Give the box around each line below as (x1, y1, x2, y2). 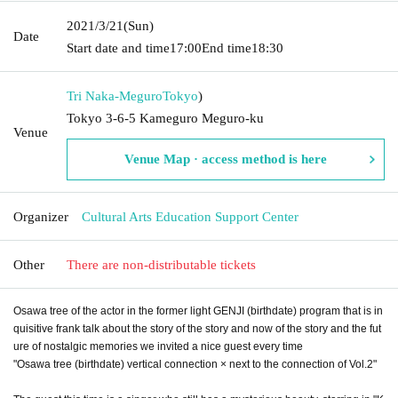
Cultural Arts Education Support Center (82, 209, 298, 224)
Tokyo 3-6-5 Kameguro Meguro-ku (67, 110, 264, 125)
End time (202, 40, 251, 55)
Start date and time (67, 40, 170, 55)
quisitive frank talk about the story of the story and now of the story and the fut (13, 322, 381, 335)
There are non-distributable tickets (67, 257, 256, 272)
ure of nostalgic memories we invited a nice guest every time (13, 339, 303, 353)
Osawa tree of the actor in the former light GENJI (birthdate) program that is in (13, 304, 383, 317)
